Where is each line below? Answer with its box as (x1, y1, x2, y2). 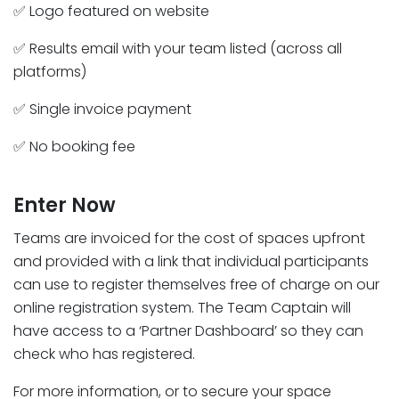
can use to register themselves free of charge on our (13, 274, 379, 296)
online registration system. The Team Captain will (13, 297, 351, 319)
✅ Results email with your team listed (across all (13, 38, 342, 60)
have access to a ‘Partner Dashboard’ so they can (13, 321, 363, 342)
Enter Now (13, 191, 116, 220)
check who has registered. (13, 344, 195, 365)
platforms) (13, 61, 86, 83)
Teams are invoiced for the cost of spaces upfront (13, 228, 365, 249)
